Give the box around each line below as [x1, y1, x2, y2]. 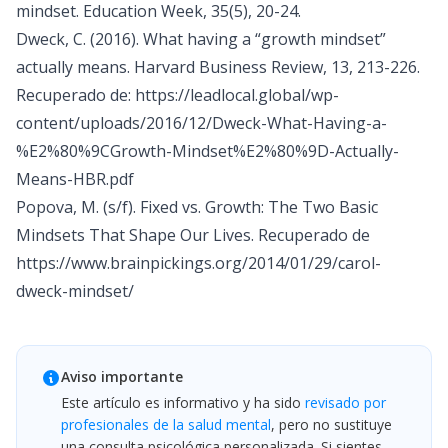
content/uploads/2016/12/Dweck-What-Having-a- [16, 112, 387, 134]
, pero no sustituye [271, 415, 392, 434]
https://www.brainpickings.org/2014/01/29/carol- [16, 252, 381, 274]
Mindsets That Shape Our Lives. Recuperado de [16, 224, 370, 246]
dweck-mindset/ [16, 280, 134, 302]
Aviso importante [61, 367, 183, 386]
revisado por [305, 393, 386, 412]
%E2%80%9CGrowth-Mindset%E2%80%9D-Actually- [16, 140, 399, 162]
